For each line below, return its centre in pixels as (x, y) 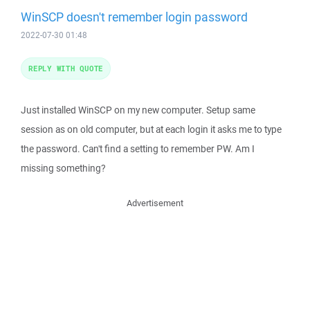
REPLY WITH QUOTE (66, 68)
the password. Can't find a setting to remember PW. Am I (138, 149)
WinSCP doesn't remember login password (134, 17)
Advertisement (155, 203)
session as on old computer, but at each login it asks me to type (151, 129)
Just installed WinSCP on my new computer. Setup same (138, 110)
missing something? (63, 168)
